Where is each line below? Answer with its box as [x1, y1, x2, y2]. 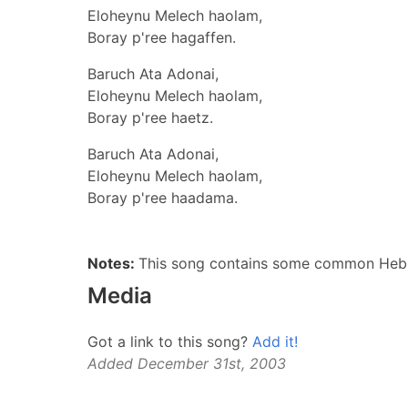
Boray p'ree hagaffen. [87, 28, 236, 46]
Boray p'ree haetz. [87, 108, 213, 127]
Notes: [87, 254, 138, 272]
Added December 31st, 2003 [87, 354, 286, 372]
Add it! [252, 332, 298, 351]
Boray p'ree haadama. [87, 189, 238, 207]
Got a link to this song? [87, 332, 252, 351]
